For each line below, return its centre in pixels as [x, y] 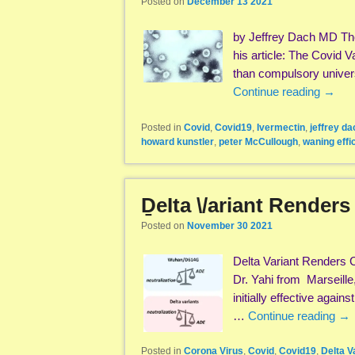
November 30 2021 [230, 225]
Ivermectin [281, 127]
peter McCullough [258, 141]
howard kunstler [177, 141]
